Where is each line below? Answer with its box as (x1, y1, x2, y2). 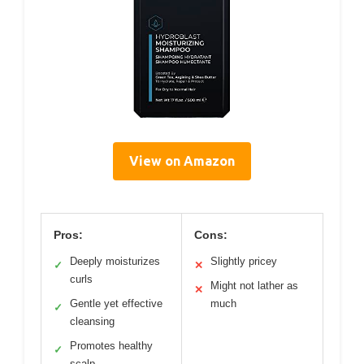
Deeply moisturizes (70, 255, 160, 268)
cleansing (70, 315, 115, 328)
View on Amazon (129, 154, 235, 169)
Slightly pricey (210, 255, 277, 268)
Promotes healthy (70, 340, 153, 353)
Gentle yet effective (70, 297, 162, 310)
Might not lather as (210, 279, 298, 292)
